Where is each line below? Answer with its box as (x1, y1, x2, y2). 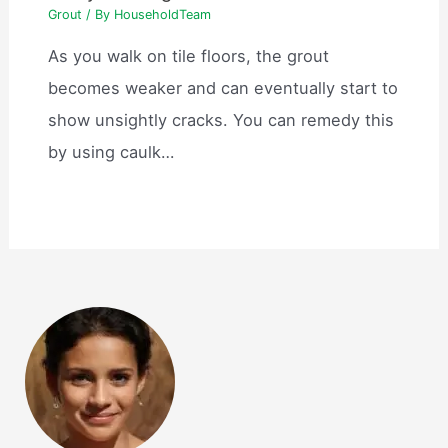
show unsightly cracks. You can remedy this (48, 110, 395, 131)
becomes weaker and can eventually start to (48, 78, 399, 99)
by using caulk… (48, 142, 175, 163)
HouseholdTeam (114, 6, 212, 22)
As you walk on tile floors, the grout (48, 46, 330, 67)
